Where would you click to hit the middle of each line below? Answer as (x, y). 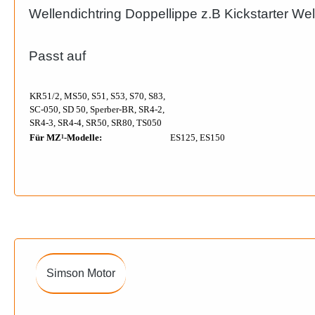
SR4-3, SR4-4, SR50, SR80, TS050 (96, 123)
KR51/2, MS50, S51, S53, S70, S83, (97, 96)
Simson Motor (81, 273)
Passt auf (57, 56)
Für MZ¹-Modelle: (66, 137)
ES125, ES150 (198, 137)
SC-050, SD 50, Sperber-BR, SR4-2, (97, 109)
